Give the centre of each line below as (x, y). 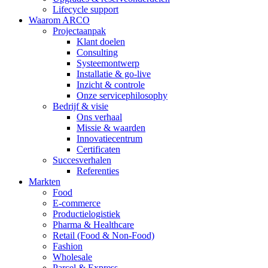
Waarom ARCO (59, 20)
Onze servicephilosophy (122, 95)
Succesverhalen (82, 160)
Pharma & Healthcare (93, 225)
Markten (45, 182)
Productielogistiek (86, 214)
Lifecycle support (86, 9)
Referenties (98, 171)
